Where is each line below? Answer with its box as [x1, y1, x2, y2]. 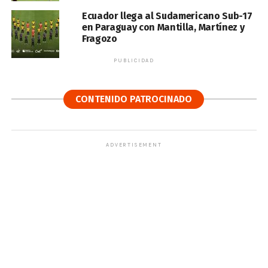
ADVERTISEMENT [106, 142, 162, 148]
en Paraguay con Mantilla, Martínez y [81, 22, 245, 33]
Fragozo [81, 33, 117, 44]
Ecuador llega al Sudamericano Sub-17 [81, 10, 252, 22]
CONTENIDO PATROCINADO [75, 93, 193, 105]
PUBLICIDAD [113, 57, 154, 63]
